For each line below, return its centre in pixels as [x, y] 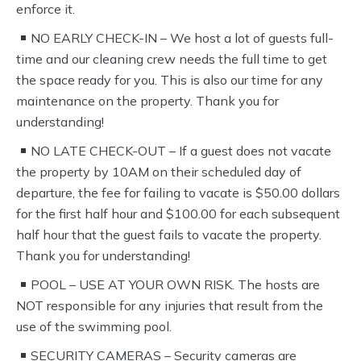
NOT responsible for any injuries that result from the [170, 305]
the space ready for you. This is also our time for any [170, 80]
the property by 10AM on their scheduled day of [159, 172]
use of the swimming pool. [94, 326]
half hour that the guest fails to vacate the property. [169, 234]
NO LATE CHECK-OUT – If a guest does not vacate [181, 151]
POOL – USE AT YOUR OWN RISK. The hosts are [176, 284]
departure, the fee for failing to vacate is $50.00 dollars [178, 193]
